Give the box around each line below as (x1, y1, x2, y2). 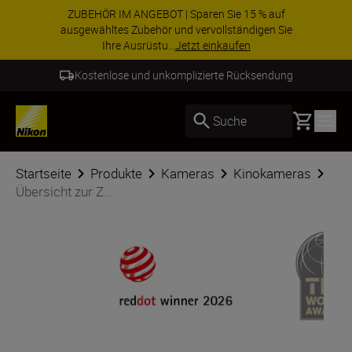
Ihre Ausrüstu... (101, 38, 175, 53)
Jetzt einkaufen (174, 38, 251, 53)
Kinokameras (233, 164, 311, 182)
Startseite (16, 164, 71, 182)
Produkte (90, 164, 142, 182)
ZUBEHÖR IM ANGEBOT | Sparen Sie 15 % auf (67, 6, 285, 21)
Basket (291, 110, 329, 127)
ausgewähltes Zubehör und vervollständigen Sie (60, 22, 292, 37)
